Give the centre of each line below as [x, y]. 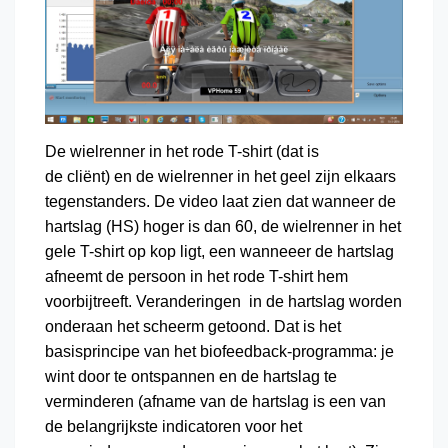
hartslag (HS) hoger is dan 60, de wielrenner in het [223, 227]
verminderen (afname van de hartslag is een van [215, 402]
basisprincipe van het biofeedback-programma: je [219, 352]
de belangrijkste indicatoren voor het [173, 427]
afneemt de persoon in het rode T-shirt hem [196, 277]
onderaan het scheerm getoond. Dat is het [193, 327]
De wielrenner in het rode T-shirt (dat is [182, 152]
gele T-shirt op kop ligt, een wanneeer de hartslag [219, 252]
